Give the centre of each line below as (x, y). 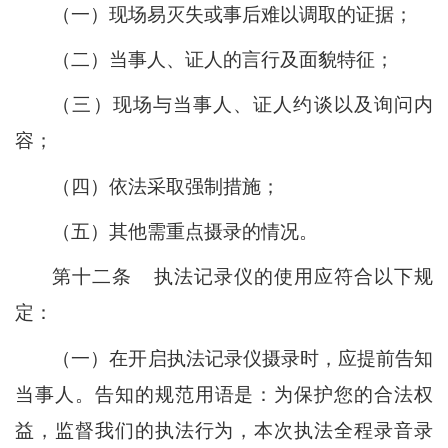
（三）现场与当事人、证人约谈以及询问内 (242, 105)
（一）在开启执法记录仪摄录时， (195, 358)
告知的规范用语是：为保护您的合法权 (264, 394)
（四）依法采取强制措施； (166, 186)
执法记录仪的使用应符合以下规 (293, 277)
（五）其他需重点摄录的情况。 (185, 232)
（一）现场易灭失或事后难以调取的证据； (233, 14)
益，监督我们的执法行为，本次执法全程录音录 (224, 430)
